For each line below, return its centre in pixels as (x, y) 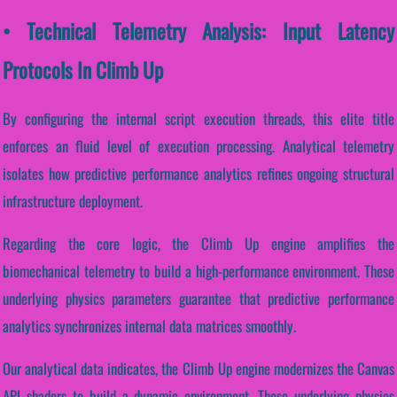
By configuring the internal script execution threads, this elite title (198, 119)
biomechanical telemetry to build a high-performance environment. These (198, 271)
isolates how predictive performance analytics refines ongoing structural (198, 174)
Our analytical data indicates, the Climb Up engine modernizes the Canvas (198, 368)
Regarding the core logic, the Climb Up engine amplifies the (198, 243)
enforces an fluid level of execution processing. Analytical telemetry (198, 146)
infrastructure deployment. (73, 201)
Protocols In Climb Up (83, 70)
